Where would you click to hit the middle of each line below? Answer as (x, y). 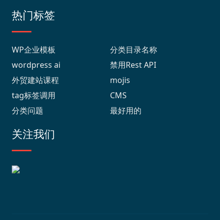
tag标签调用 (34, 96)
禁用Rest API (133, 65)
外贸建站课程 (35, 80)
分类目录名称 (134, 50)
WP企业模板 (34, 50)
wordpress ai (36, 65)
